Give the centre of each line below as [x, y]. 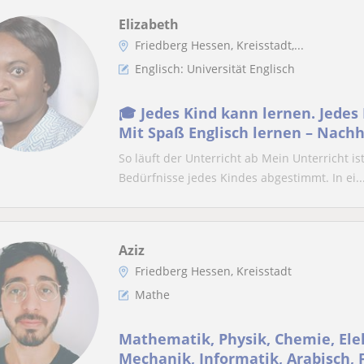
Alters [141, 152]
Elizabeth [149, 24]
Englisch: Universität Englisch [215, 69]
